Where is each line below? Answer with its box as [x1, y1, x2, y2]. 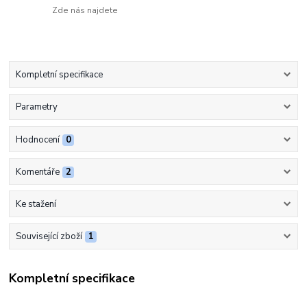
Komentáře [15, 165, 60, 178]
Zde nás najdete [52, 4, 119, 16]
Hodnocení [15, 133, 60, 146]
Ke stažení [15, 198, 56, 211]
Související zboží [15, 230, 82, 243]
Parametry [15, 101, 58, 114]
